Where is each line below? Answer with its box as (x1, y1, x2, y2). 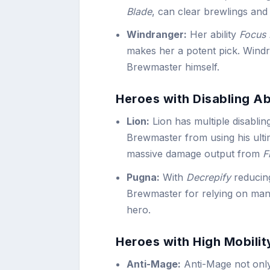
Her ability (187, 28, 240, 41)
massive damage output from (127, 148, 263, 160)
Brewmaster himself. (127, 61, 220, 74)
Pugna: (127, 171, 160, 183)
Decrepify (186, 171, 231, 183)
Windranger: (127, 28, 187, 41)
